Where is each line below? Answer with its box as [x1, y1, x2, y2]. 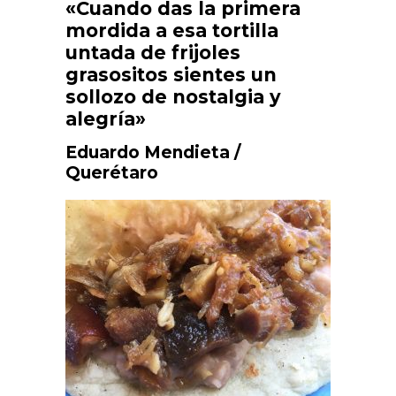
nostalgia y [172, 85, 281, 108]
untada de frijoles [65, 41, 240, 64]
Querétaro [65, 162, 158, 183]
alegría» [65, 107, 146, 130]
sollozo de [65, 85, 172, 108]
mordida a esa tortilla [65, 19, 278, 42]
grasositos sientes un [65, 63, 277, 86]
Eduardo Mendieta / [65, 141, 240, 163]
